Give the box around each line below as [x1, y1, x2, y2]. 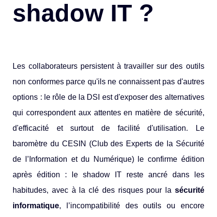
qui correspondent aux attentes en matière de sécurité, [13, 108, 204, 117]
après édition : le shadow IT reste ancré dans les [13, 170, 204, 179]
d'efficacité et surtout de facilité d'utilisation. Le [13, 124, 204, 132]
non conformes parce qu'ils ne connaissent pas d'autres [13, 77, 204, 86]
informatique [13, 201, 60, 210]
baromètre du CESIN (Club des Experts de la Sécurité [13, 139, 204, 148]
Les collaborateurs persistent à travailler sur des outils [13, 62, 204, 70]
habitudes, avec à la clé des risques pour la [13, 186, 175, 194]
